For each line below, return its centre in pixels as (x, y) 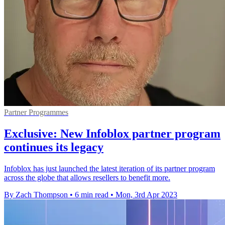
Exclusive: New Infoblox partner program (112, 133)
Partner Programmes (36, 112)
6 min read (92, 194)
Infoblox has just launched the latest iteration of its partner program (109, 168)
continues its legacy (54, 147)
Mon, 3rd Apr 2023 (146, 194)
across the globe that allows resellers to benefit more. (87, 177)
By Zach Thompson (36, 194)
